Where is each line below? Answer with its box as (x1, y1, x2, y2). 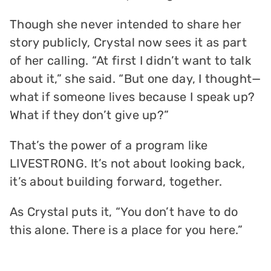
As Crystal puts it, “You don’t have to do (9, 204, 238, 220)
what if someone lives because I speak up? (9, 90, 255, 105)
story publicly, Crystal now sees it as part (9, 35, 247, 50)
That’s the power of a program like (9, 138, 208, 153)
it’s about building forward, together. (9, 174, 223, 189)
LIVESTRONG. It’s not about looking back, (9, 156, 245, 171)
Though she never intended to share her (9, 17, 242, 32)
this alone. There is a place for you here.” (9, 223, 243, 238)
